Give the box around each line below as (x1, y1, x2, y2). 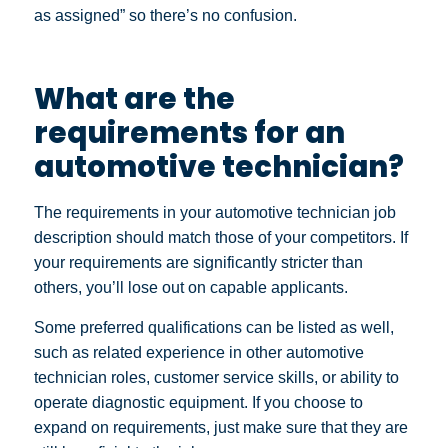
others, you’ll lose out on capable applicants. (34, 279, 348, 297)
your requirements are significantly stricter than (34, 254, 363, 272)
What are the (34, 78, 235, 120)
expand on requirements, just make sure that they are (34, 418, 408, 436)
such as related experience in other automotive (34, 343, 364, 361)
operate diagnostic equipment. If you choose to (34, 393, 363, 411)
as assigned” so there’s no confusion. (34, 7, 297, 25)
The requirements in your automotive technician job (34, 204, 396, 222)
